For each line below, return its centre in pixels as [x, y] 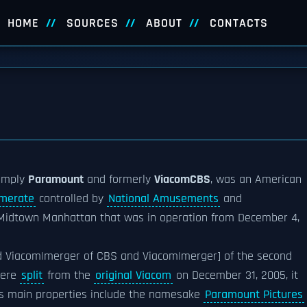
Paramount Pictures [254, 295]
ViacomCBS [182, 180]
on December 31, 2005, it [235, 275]
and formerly [119, 180]
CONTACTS [238, 23]
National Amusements [163, 199]
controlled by [71, 199]
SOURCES [92, 23]
